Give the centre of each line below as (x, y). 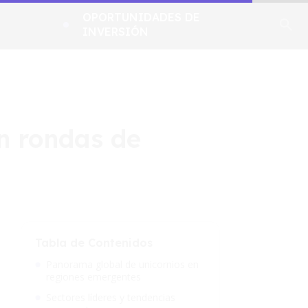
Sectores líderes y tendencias (111, 297)
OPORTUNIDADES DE (142, 17)
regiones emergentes (93, 277)
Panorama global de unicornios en (122, 264)
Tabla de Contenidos (94, 243)
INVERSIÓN (116, 32)
